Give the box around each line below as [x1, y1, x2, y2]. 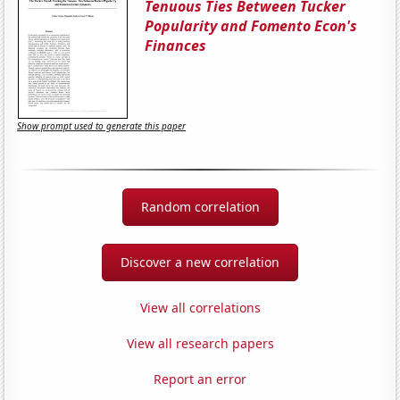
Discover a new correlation [121, 253, 279, 271]
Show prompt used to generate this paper [17, 120, 187, 133]
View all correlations [139, 298, 261, 316]
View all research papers [126, 334, 274, 352]
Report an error [154, 370, 246, 387]
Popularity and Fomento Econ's [145, 15, 358, 36]
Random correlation [140, 197, 260, 215]
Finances [145, 35, 207, 55]
